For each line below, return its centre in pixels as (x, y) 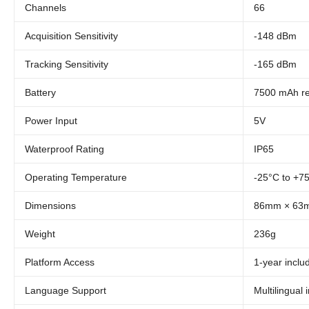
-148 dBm (275, 36)
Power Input (51, 121)
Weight (40, 234)
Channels (46, 8)
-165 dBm (275, 64)
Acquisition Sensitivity (71, 36)
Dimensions (50, 206)
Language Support (66, 290)
